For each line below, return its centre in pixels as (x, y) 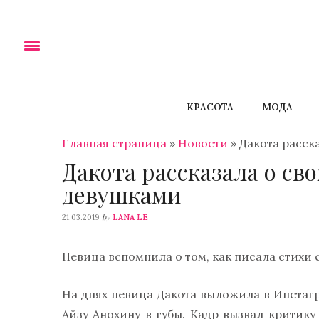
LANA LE (130, 218)
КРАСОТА (210, 107)
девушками (121, 194)
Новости (203, 143)
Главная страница (114, 143)
